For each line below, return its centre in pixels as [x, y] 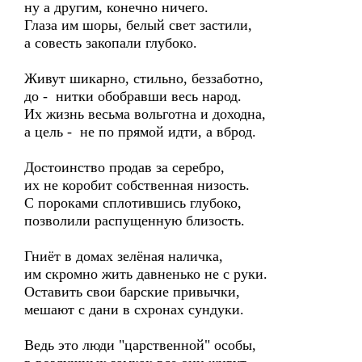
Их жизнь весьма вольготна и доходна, [145, 114]
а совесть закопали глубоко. [111, 43]
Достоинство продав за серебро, [124, 167]
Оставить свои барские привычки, [132, 292]
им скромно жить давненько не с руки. [146, 274]
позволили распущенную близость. [135, 221]
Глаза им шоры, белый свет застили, [138, 25]
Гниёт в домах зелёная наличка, [124, 256]
